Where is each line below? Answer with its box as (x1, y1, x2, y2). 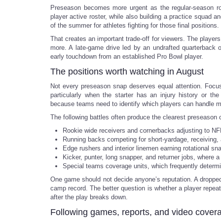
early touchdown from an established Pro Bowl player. (50, 53, 203, 60)
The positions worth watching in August (50, 67, 204, 76)
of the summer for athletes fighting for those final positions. (50, 22, 219, 29)
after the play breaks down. (50, 193, 128, 201)
